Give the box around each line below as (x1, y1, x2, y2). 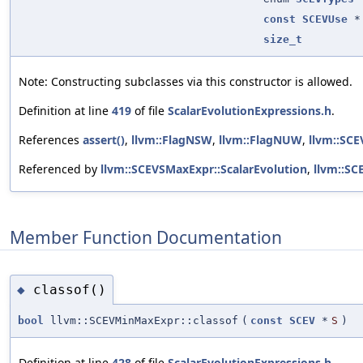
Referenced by (19, 161, 100, 177)
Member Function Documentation (10, 225, 282, 249)
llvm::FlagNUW (219, 132, 302, 148)
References (19, 132, 83, 148)
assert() (83, 132, 125, 148)
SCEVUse (302, 13, 348, 26)
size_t (263, 33, 302, 46)
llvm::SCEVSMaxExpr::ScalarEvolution (100, 161, 307, 177)
